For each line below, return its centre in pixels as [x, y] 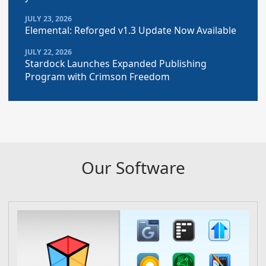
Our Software [133, 168]
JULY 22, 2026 [48, 52]
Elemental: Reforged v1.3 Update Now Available [131, 30]
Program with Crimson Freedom [97, 77]
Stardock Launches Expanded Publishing [116, 64]
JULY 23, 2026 [48, 18]
